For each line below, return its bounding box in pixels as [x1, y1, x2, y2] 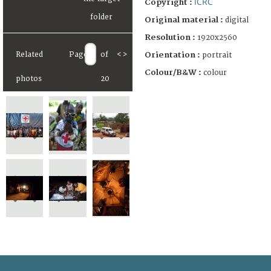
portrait [202, 50, 232, 60]
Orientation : [145, 50, 202, 60]
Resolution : [145, 32, 195, 42]
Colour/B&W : [145, 67, 203, 77]
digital [225, 15, 249, 25]
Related [16, 50, 43, 60]
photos [16, 74, 42, 84]
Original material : [145, 15, 225, 25]
